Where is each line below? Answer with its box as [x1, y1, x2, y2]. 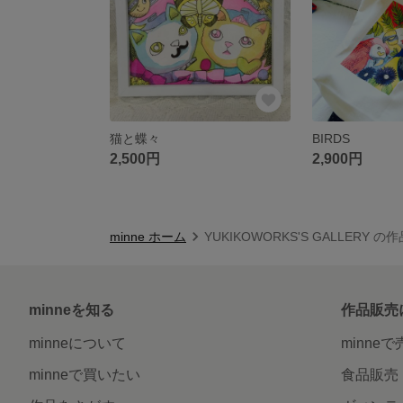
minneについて [29, 335, 126, 351]
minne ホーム [110, 228, 186, 244]
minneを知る [29, 301, 114, 318]
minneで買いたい [29, 366, 140, 382]
